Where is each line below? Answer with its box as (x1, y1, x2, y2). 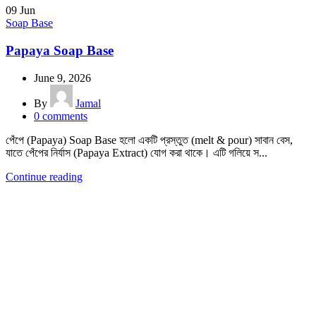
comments (42, 109, 87, 122)
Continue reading (6, 170, 83, 183)
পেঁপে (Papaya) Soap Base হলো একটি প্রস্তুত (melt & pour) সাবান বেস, (6, 133, 293, 146)
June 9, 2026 (34, 71, 91, 84)
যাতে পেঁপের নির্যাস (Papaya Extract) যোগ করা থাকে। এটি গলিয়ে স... (6, 146, 267, 159)
